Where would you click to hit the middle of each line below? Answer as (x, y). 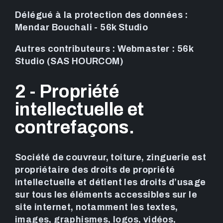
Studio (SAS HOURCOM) (69, 61)
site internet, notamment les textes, (97, 207)
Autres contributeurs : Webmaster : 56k (104, 49)
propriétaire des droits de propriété (95, 169)
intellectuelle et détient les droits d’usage (111, 182)
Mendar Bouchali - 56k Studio (82, 28)
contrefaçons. (75, 127)
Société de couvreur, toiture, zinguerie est (111, 157)
